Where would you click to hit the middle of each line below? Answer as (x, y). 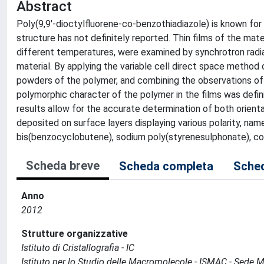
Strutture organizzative (75, 234)
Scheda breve (63, 166)
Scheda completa (166, 166)
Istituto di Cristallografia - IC (78, 248)
